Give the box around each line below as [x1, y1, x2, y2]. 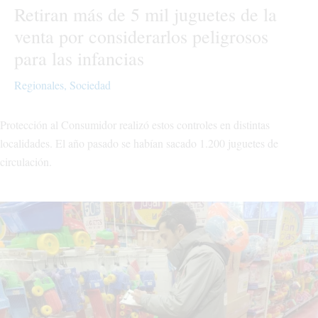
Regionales [14, 77, 64, 92]
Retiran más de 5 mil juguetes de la [14, 1, 277, 26]
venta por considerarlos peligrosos [14, 23, 268, 48]
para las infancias [14, 45, 144, 70]
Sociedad [70, 77, 111, 92]
